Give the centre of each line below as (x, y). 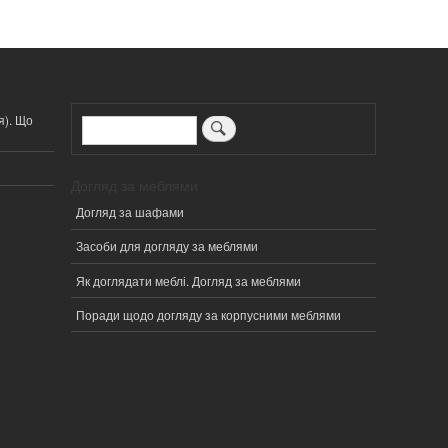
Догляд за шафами (130, 212)
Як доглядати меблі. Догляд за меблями (189, 280)
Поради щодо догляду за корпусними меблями (209, 314)
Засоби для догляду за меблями (167, 246)
